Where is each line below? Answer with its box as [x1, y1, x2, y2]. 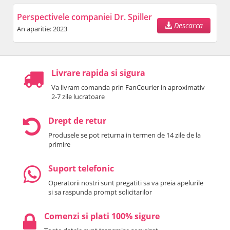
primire [48, 140, 70, 149]
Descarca [172, 21, 203, 31]
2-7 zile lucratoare [51, 92, 105, 102]
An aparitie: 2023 [17, 24, 67, 34]
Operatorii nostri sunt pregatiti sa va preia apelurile [48, 178, 203, 188]
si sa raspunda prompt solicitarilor [48, 187, 152, 197]
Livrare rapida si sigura [51, 67, 145, 79]
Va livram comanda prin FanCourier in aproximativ [51, 83, 205, 92]
